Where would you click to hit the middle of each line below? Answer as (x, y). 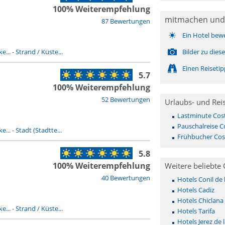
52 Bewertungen (126, 99)
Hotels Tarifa (196, 211)
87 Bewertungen (126, 21)
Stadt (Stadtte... (38, 130)
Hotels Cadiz (196, 190)
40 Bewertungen (126, 178)
